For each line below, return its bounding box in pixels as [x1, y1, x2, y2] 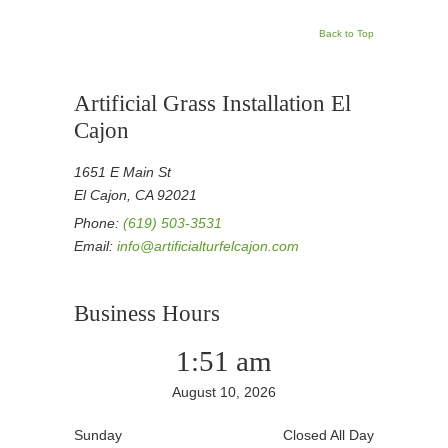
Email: [74, 238, 117, 254]
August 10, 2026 [172, 384, 276, 400]
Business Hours [74, 301, 220, 326]
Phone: [74, 215, 123, 231]
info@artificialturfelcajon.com [117, 238, 299, 254]
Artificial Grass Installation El [74, 91, 351, 116]
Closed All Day [283, 427, 374, 443]
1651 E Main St [74, 164, 171, 180]
